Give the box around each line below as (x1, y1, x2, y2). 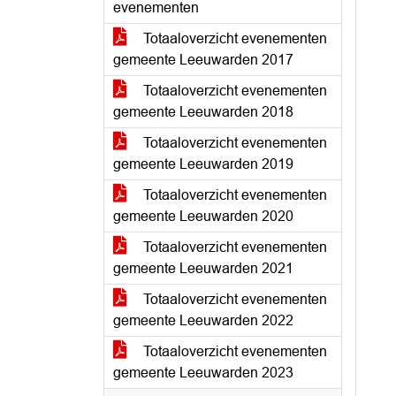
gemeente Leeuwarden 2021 (113, 261, 293, 276)
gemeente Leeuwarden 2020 (113, 209, 293, 224)
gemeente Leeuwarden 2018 (113, 104, 293, 119)
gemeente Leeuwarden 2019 (113, 156, 293, 171)
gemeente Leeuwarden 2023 (113, 365, 293, 380)
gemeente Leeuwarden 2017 (113, 52, 293, 67)
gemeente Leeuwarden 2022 (113, 313, 293, 328)
